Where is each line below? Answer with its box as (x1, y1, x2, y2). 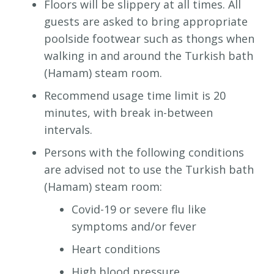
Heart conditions (72, 242, 160, 257)
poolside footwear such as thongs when (44, 31, 254, 46)
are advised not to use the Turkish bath (44, 162, 254, 177)
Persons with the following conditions (44, 145, 244, 160)
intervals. (44, 122, 92, 138)
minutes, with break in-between (44, 105, 213, 120)
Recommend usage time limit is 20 (44, 88, 226, 103)
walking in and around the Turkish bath (44, 48, 253, 64)
